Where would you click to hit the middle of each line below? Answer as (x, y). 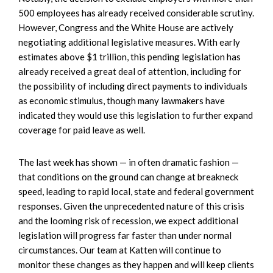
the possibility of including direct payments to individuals (133, 86)
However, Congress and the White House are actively (126, 28)
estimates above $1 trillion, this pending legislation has (129, 57)
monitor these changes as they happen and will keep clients (136, 265)
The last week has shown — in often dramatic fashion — (129, 162)
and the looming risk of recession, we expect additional (128, 221)
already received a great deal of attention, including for (130, 72)
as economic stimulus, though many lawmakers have (122, 101)
